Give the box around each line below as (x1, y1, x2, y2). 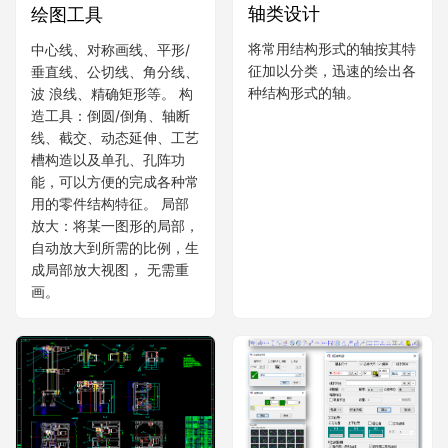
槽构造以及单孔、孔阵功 (31, 150, 185, 168)
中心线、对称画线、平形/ (31, 40, 190, 58)
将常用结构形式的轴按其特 (248, 40, 416, 58)
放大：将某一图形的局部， (31, 216, 199, 234)
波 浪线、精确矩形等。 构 (31, 84, 193, 102)
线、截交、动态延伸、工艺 (31, 128, 199, 146)
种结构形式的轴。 (248, 84, 360, 102)
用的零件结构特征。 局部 (31, 194, 189, 212)
